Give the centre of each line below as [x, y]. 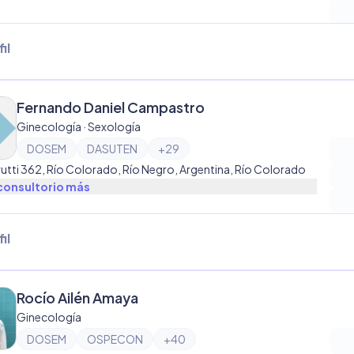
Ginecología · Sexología [79, 126]
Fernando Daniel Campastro [111, 107]
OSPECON [115, 339]
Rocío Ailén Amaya [77, 298]
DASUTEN [112, 149]
